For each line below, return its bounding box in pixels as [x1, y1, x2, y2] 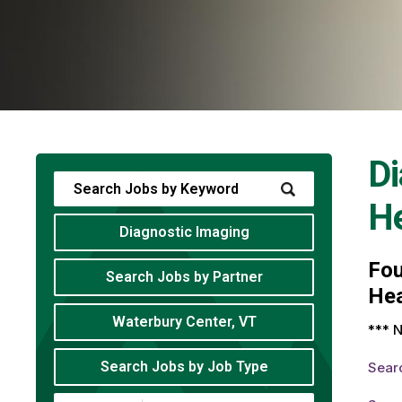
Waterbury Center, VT [111, 313, 257, 331]
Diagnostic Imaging [118, 223, 249, 241]
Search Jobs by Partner [105, 268, 263, 286]
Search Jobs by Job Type [100, 358, 268, 376]
